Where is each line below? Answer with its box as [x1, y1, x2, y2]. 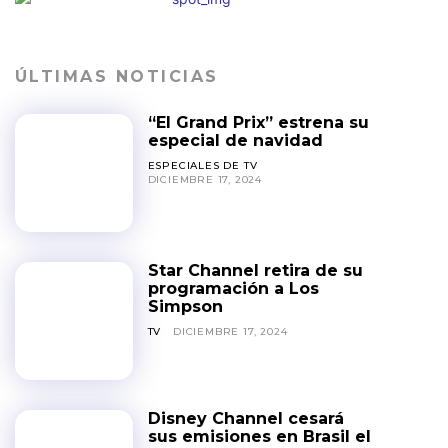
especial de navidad [147, 131, 323, 150]
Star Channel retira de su [147, 260, 363, 280]
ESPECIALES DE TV [147, 159, 258, 172]
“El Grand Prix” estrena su [147, 113, 369, 132]
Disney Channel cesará [147, 408, 344, 428]
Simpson [147, 296, 223, 316]
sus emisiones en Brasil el [147, 426, 371, 446]
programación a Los [147, 278, 319, 298]
